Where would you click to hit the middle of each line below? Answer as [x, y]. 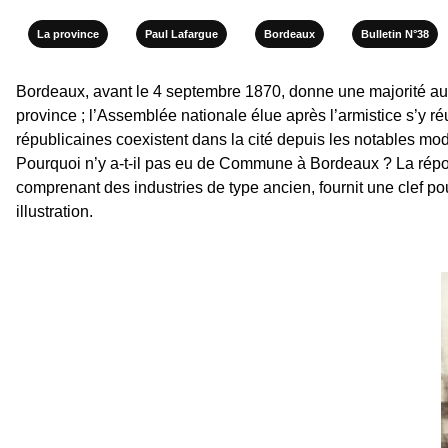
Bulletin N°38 [395, 33]
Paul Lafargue [181, 33]
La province [68, 33]
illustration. [54, 211]
